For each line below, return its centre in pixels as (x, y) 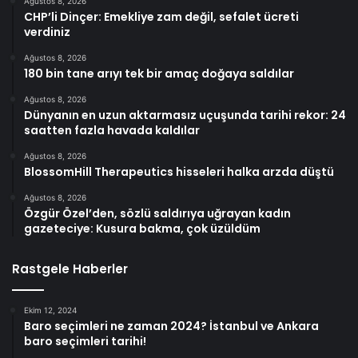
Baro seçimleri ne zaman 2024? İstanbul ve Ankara (171, 326)
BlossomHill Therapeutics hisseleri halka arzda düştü (179, 171)
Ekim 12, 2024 (50, 310)
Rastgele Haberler (70, 268)
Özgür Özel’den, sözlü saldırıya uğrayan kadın (157, 213)
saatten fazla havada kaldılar (112, 130)
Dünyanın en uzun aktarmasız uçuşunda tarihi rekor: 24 (185, 115)
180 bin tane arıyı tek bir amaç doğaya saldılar (159, 73)
